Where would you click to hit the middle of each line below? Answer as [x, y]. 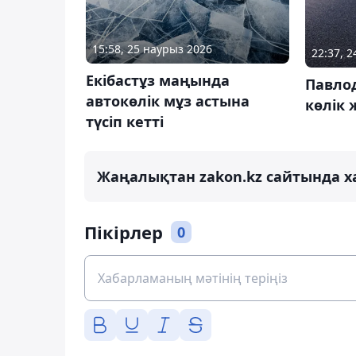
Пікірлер [124, 232]
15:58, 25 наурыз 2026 [152, 48]
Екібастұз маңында [158, 80]
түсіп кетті [125, 121]
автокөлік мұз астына [168, 101]
